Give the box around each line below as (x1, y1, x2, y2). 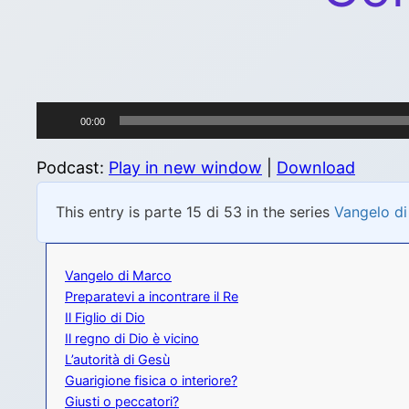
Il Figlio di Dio (65, 309, 145, 326)
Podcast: (37, 158, 109, 178)
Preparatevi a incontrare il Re (65, 288, 238, 305)
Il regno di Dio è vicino (65, 330, 199, 347)
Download (277, 158, 355, 178)
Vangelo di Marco (65, 267, 172, 284)
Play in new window (109, 158, 262, 178)
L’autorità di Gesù (65, 351, 170, 368)
